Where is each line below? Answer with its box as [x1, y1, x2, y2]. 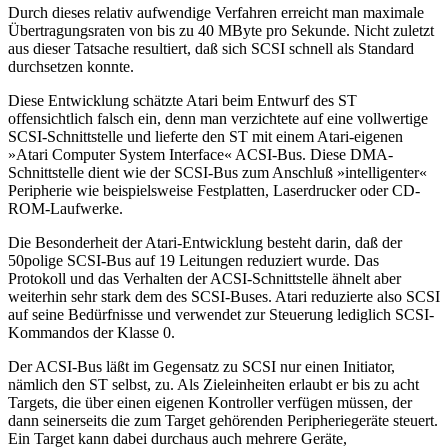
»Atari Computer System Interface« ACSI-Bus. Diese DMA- [8, 145, 393, 163]
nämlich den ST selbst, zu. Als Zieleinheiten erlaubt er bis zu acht [8, 375, 419, 393]
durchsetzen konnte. [8, 57, 134, 75]
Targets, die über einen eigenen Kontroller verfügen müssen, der [8, 393, 412, 411]
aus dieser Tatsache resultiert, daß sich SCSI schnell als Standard [8, 39, 414, 57]
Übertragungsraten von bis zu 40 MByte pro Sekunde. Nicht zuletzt [8, 21, 434, 39]
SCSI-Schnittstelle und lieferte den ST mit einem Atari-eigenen [8, 127, 403, 145]
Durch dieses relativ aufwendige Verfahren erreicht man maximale [8, 3, 424, 21]
